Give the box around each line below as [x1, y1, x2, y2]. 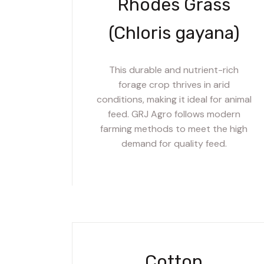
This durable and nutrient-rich [109, 63, 239, 76]
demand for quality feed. [121, 137, 227, 150]
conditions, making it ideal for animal [96, 93, 252, 105]
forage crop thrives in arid [118, 78, 230, 91]
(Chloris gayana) [108, 22, 240, 44]
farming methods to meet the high [100, 122, 248, 135]
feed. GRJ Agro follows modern [107, 107, 240, 120]
